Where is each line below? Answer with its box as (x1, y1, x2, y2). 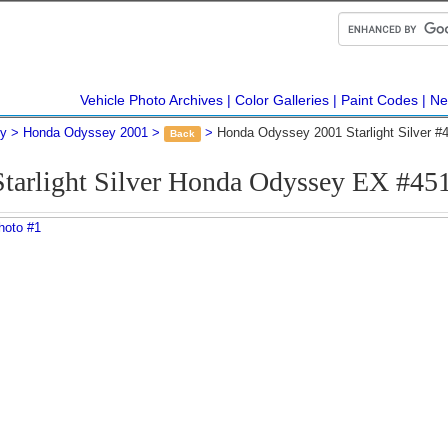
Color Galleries (235, 92, 329, 108)
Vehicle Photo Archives (80, 92, 223, 108)
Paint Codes (341, 92, 418, 108)
